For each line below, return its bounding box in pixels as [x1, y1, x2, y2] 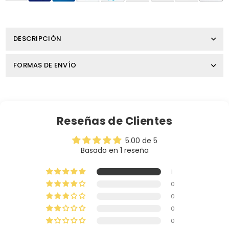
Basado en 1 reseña [80, 145, 149, 155]
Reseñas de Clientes [57, 113, 172, 128]
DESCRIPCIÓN [13, 33, 62, 43]
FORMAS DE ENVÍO [13, 60, 77, 70]
